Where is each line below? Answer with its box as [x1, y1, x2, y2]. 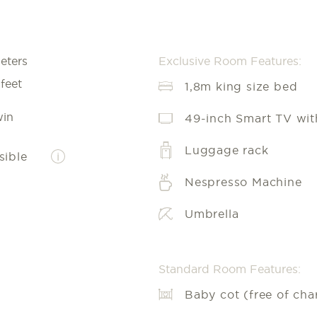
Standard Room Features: [158, 263, 301, 276]
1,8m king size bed [185, 80, 298, 93]
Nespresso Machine [185, 175, 302, 189]
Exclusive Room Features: [158, 54, 301, 68]
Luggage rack [185, 144, 269, 157]
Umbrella [185, 207, 239, 221]
